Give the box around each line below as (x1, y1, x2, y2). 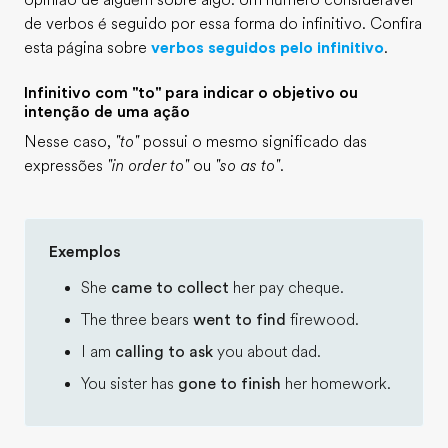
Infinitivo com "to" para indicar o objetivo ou (24, 84, 358, 102)
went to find (189, 311, 286, 329)
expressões (24, 157, 107, 175)
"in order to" (107, 157, 189, 175)
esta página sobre (24, 39, 151, 57)
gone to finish (178, 375, 281, 393)
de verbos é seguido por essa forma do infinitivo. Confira (24, 15, 422, 33)
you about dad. (213, 343, 321, 361)
